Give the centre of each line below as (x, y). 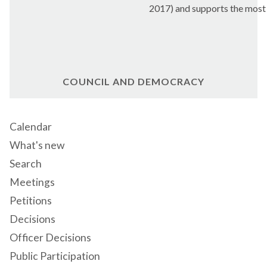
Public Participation (55, 256)
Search (26, 164)
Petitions (31, 201)
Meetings (32, 182)
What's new (37, 145)
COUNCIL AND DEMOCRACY (133, 81)
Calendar (31, 127)
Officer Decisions (50, 237)
